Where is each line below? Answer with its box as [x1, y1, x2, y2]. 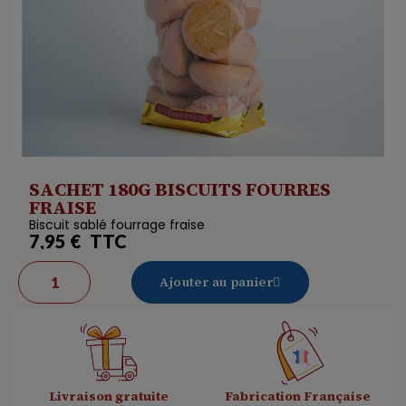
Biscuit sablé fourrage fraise [28, 215, 205, 234]
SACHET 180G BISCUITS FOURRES [28, 176, 331, 202]
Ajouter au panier [159, 273, 274, 292]
